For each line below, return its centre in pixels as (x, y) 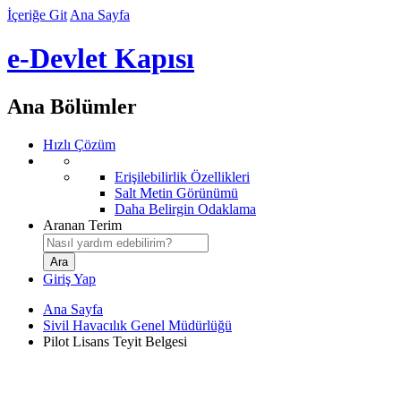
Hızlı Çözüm (79, 144)
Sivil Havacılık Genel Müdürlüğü (137, 325)
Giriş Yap (69, 278)
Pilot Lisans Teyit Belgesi (115, 341)
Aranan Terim (82, 225)
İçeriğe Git (37, 15)
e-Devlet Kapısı (101, 59)
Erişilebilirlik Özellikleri (182, 176)
